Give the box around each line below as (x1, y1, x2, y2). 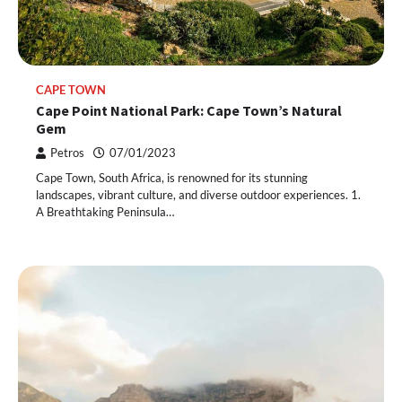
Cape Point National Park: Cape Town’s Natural (36, 100, 342, 119)
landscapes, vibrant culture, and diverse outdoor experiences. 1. (36, 187, 361, 202)
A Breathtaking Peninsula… (36, 204, 174, 219)
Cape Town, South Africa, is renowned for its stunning (36, 170, 308, 185)
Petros (50, 145, 84, 160)
